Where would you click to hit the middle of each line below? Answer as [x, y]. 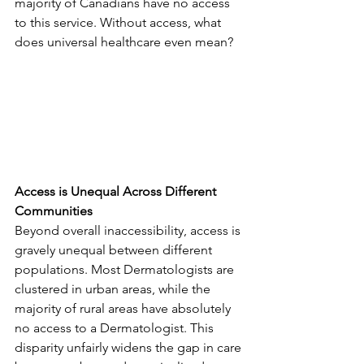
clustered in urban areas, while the [114, 288]
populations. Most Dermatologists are [126, 269]
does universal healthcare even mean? [124, 42]
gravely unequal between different [115, 249]
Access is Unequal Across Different [117, 191]
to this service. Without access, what [119, 23]
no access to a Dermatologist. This [116, 327]
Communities [54, 210]
